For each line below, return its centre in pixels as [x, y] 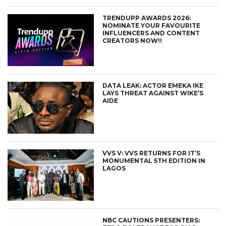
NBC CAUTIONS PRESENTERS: [151, 220]
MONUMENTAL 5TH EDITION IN [154, 160]
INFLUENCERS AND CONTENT [151, 33]
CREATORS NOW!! [132, 40]
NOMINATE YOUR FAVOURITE [152, 25]
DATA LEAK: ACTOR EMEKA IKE [153, 85]
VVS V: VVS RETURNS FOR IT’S [152, 153]
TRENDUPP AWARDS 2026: [147, 18]
